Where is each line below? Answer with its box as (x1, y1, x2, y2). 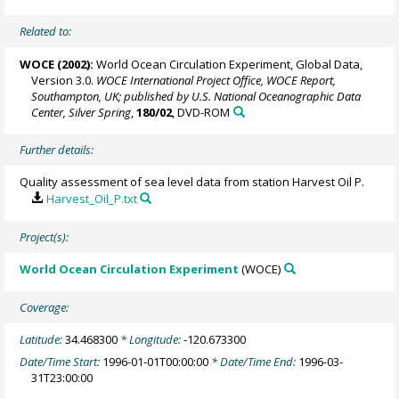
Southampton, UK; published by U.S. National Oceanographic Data (31, 87, 362, 104)
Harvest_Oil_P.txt (45, 191, 137, 208)
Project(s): (20, 229, 69, 246)
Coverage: (20, 298, 69, 315)
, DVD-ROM (172, 103, 231, 120)
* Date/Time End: (208, 353, 299, 370)
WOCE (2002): (20, 55, 94, 72)
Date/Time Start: (20, 353, 103, 370)
